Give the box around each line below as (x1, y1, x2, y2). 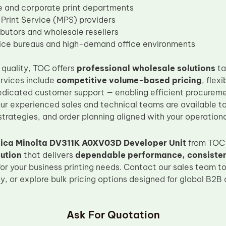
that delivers (21, 150, 75, 160)
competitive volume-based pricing (56, 75, 202, 85)
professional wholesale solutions (76, 63, 215, 73)
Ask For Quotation (66, 208, 160, 221)
